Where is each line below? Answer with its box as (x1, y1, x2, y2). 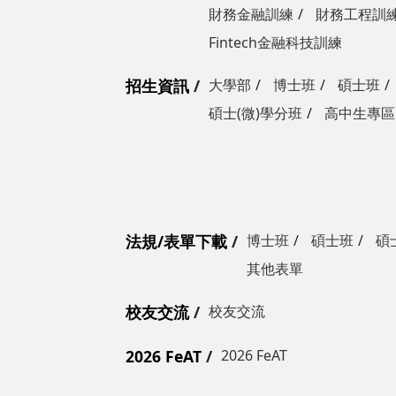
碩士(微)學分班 (209, 103, 302, 123)
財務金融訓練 (209, 4, 293, 24)
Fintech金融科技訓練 (209, 33, 342, 52)
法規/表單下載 (126, 231, 227, 252)
